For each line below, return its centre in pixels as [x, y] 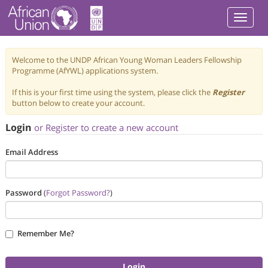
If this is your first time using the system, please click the [112, 92]
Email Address [32, 152]
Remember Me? [46, 233]
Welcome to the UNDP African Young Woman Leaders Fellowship [127, 60]
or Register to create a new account [106, 127]
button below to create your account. [79, 103]
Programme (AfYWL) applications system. [85, 71]
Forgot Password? [78, 193]
